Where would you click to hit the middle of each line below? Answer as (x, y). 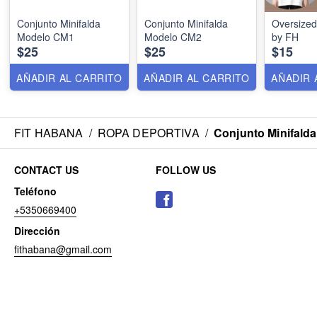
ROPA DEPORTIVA (148, 133)
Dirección (37, 231)
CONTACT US (46, 170)
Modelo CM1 (46, 37)
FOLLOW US (186, 170)
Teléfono (35, 191)
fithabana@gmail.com (63, 249)
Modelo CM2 (173, 37)
